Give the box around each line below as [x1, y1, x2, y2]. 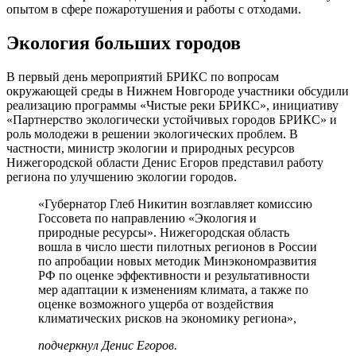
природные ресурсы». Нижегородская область [38, 225, 289, 239]
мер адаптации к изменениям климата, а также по [38, 282, 308, 296]
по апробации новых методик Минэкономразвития [38, 253, 316, 268]
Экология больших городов [6, 32, 241, 53]
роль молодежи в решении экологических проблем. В [6, 126, 298, 141]
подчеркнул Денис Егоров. [38, 338, 177, 352]
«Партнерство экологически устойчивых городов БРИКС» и [6, 112, 337, 126]
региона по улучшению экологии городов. [6, 169, 237, 184]
